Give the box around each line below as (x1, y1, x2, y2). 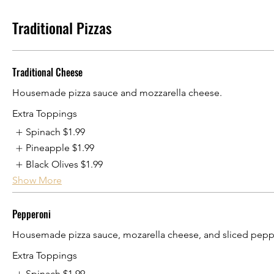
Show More (12, 174, 62, 187)
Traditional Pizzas (12, 17, 112, 39)
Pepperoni (12, 207, 51, 222)
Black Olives (26, 158, 79, 170)
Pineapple (26, 142, 70, 154)
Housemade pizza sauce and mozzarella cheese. (12, 87, 222, 98)
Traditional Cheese (12, 65, 83, 80)
